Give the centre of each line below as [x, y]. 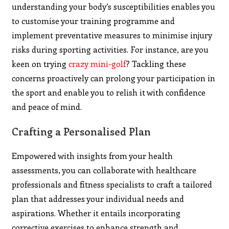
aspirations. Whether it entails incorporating [96, 213]
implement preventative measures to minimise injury [112, 35]
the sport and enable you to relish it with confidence [109, 92]
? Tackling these [156, 63]
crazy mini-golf [98, 63]
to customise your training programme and [94, 20]
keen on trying [40, 63]
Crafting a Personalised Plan [82, 131]
